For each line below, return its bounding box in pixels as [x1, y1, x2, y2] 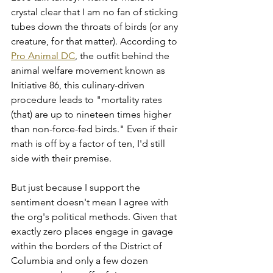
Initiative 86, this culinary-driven [11, 79, 147, 91]
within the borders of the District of [11, 239, 165, 252]
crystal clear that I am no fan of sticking [11, 5, 180, 18]
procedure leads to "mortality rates [11, 93, 165, 105]
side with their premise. [11, 152, 112, 164]
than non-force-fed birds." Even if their [11, 122, 180, 135]
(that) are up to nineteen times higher [11, 108, 174, 120]
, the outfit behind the [75, 49, 172, 62]
